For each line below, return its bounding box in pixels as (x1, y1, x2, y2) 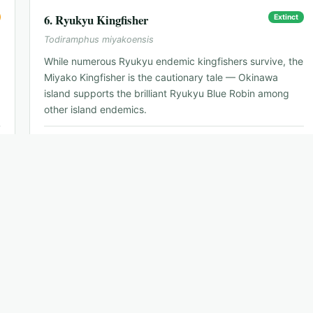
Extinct (274, 13, 298, 22)
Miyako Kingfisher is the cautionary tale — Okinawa (44, 71, 278, 84)
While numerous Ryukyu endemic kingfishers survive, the (44, 55, 303, 68)
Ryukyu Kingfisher (55, 11, 148, 29)
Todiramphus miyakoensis (44, 34, 154, 45)
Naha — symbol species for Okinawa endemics (54, 135, 238, 146)
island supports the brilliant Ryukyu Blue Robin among (44, 87, 289, 100)
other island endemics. (44, 103, 147, 116)
